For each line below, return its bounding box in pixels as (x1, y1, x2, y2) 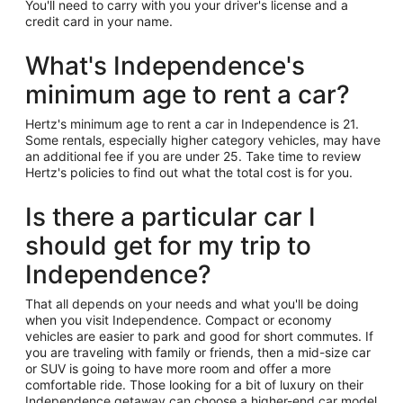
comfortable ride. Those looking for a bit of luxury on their (25, 377, 363, 392)
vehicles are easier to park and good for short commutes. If (25, 328, 373, 344)
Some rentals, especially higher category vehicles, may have (25, 132, 381, 148)
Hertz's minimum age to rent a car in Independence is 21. (25, 116, 359, 131)
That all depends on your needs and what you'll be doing (25, 296, 359, 311)
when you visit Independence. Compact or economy (25, 312, 332, 327)
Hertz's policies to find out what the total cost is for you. (25, 165, 353, 180)
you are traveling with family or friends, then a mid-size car (25, 345, 371, 360)
